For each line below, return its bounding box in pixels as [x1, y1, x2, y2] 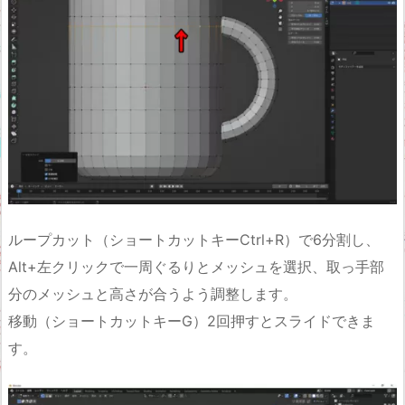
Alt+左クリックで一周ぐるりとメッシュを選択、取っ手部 [8, 257, 384, 276]
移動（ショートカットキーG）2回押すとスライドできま [8, 311, 375, 330]
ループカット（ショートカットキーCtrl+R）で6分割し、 [8, 230, 380, 249]
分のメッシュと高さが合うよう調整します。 [8, 284, 297, 303]
